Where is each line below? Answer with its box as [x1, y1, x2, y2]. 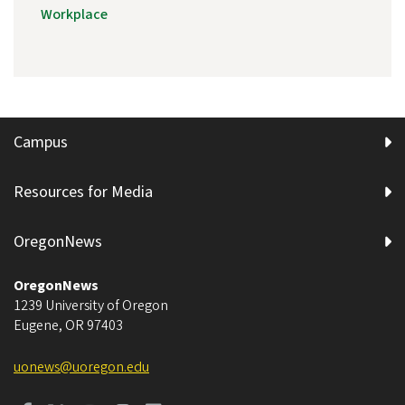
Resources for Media [14, 181, 153, 204]
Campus [14, 131, 68, 155]
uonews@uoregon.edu [14, 357, 149, 378]
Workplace [41, 5, 108, 25]
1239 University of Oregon [14, 296, 168, 316]
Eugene [14, 316, 59, 336]
